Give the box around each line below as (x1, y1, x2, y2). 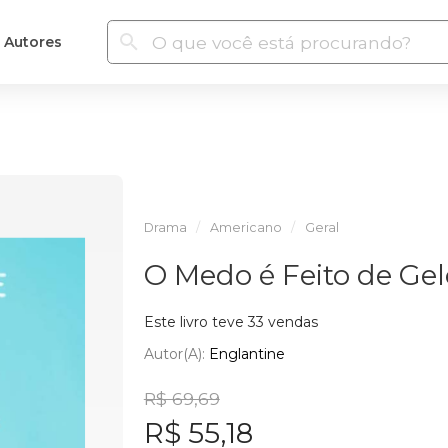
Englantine (208, 344, 285, 363)
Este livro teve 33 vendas (143, 313, 318, 331)
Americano (209, 220, 282, 235)
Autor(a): (143, 344, 209, 363)
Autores (3, 32, 62, 51)
